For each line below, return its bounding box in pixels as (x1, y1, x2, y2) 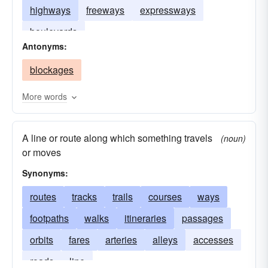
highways (30, 3, 71, 17)
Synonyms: (22, 167, 68, 179)
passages (182, 211, 223, 225)
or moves (22, 145, 61, 159)
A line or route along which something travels (22, 131, 212, 145)
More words (22, 90, 67, 102)
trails (112, 190, 133, 203)
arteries (105, 233, 137, 246)
